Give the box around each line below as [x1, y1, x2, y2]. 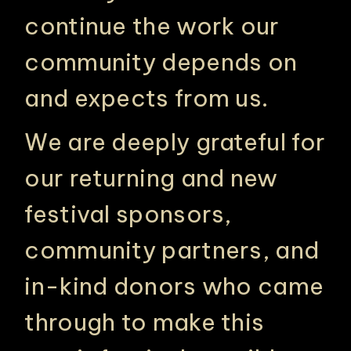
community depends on [24, 47, 298, 77]
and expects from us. [24, 83, 269, 113]
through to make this [24, 307, 265, 337]
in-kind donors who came [24, 271, 324, 301]
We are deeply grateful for [24, 127, 326, 157]
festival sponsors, [24, 199, 232, 229]
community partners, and [24, 235, 320, 265]
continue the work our [24, 11, 280, 41]
